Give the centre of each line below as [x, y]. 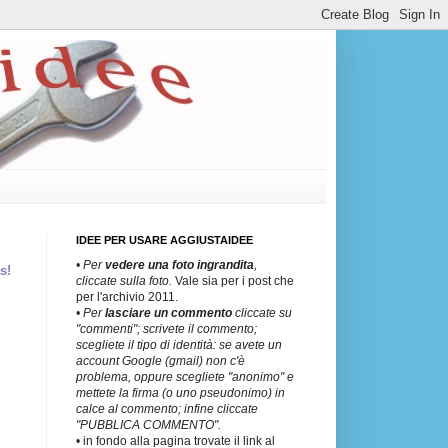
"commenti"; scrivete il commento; [166, 328]
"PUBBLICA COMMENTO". [148, 424]
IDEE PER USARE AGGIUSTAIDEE [164, 239]
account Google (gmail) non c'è [160, 360]
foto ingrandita [213, 264]
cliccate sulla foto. [124, 280]
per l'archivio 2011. [127, 296]
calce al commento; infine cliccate [167, 408]
